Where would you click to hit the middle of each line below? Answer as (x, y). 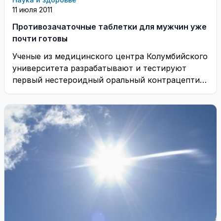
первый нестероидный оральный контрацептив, (110, 80)
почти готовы (40, 38)
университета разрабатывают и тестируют (99, 68)
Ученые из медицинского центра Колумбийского (110, 56)
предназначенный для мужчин (73, 92)
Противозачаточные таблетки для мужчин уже (110, 27)
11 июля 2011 (32, 10)
